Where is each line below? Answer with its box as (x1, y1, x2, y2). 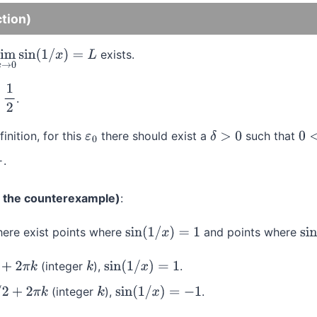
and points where (200, 224, 301, 239)
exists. (96, 47, 134, 62)
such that (241, 128, 299, 143)
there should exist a (97, 128, 210, 143)
